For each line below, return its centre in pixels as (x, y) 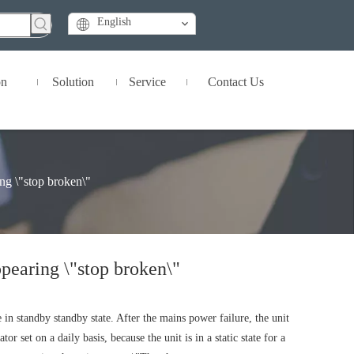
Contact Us (236, 82)
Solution (73, 82)
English (114, 22)
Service (147, 82)
